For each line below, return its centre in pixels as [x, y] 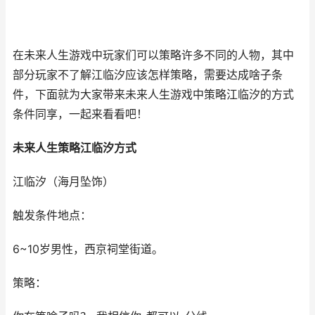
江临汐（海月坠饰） [63, 182]
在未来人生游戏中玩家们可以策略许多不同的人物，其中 [153, 55]
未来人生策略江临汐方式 [75, 148]
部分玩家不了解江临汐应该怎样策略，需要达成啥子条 [148, 75]
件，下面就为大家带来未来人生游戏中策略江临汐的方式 [153, 95]
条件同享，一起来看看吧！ [80, 114]
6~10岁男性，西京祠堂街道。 [88, 249]
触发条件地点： [52, 216]
